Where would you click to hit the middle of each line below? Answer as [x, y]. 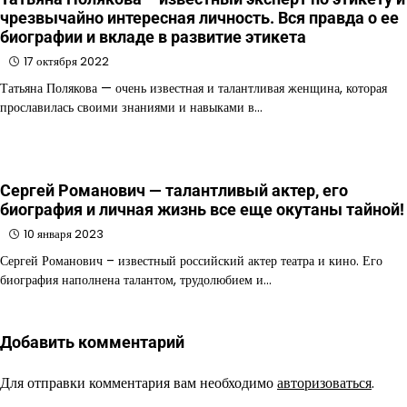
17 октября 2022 [66, 61]
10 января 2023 [64, 233]
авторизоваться [324, 382]
